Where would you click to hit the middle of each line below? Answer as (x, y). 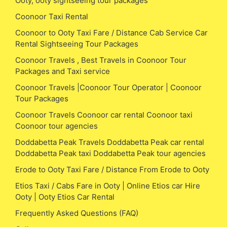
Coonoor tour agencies (56, 126)
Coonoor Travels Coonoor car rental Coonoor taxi (104, 115)
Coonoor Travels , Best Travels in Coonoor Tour (101, 60)
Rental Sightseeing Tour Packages (77, 44)
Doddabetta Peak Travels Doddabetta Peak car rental (110, 142)
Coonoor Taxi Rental (52, 16)
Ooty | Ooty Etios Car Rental (65, 197)
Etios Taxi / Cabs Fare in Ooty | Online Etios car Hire (108, 185)
